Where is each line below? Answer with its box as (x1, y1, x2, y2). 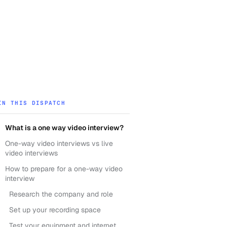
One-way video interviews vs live (5, 139, 113, 148)
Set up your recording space (9, 205, 101, 214)
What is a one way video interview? (5, 123, 124, 132)
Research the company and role (9, 190, 113, 199)
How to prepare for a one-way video (5, 164, 123, 173)
